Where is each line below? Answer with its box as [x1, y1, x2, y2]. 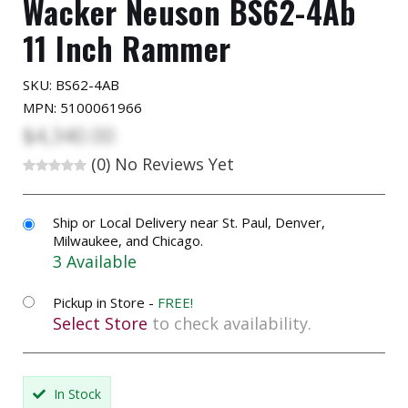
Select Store [53, 311, 148, 334]
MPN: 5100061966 [23, 97, 142, 117]
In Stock [50, 384, 101, 403]
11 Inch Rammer [23, 24, 231, 71]
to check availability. [148, 311, 311, 334]
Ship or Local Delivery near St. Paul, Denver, [53, 212, 325, 231]
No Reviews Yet [110, 152, 234, 175]
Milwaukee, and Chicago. [53, 230, 203, 250]
